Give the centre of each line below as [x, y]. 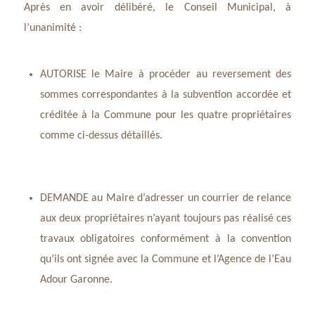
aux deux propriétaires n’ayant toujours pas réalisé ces [166, 219]
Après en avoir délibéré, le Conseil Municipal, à [157, 8]
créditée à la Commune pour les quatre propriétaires [166, 115]
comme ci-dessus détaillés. [101, 136]
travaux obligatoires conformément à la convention [166, 239]
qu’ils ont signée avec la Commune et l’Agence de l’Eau [166, 259]
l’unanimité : [52, 28]
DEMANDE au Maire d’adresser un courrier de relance [166, 198]
